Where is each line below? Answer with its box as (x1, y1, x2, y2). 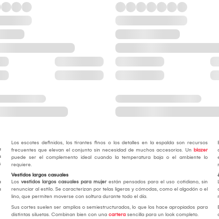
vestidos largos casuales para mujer (21, 179, 107, 185)
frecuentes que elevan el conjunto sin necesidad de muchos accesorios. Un (11, 147, 194, 153)
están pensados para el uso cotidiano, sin (106, 179, 208, 185)
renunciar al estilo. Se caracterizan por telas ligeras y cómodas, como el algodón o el (11, 186, 208, 193)
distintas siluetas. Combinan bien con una (11, 212, 109, 218)
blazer (193, 147, 208, 153)
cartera (108, 212, 126, 218)
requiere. (11, 162, 32, 168)
